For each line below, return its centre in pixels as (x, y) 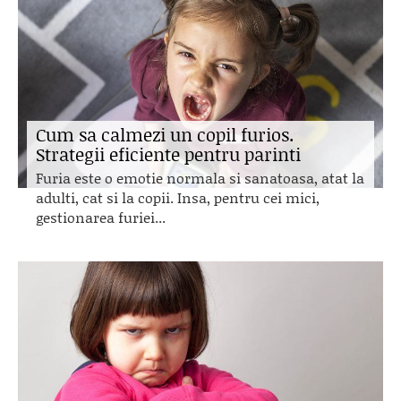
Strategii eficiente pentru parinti (168, 154)
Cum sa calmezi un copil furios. (165, 134)
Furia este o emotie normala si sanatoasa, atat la (200, 178)
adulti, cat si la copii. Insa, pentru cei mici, (178, 197)
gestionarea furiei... (101, 217)
